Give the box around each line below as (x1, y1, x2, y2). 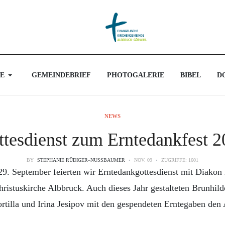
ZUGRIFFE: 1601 (161, 157, 198, 163)
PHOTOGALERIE (107, 71, 164, 79)
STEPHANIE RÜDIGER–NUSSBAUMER (37, 157, 122, 163)
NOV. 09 (134, 157, 154, 163)
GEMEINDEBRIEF (32, 71, 91, 79)
